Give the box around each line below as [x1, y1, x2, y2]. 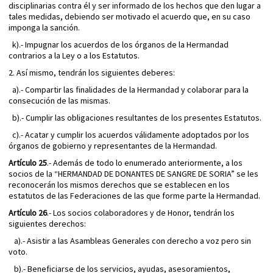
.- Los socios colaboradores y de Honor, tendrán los [47, 207, 235, 219]
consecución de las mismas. [9, 95, 110, 107]
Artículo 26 [9, 207, 47, 219]
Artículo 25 [9, 157, 47, 169]
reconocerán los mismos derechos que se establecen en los [9, 179, 230, 191]
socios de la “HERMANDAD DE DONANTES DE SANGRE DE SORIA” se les [9, 168, 258, 180]
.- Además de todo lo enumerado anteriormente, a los [47, 157, 243, 169]
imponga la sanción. [9, 22, 80, 34]
